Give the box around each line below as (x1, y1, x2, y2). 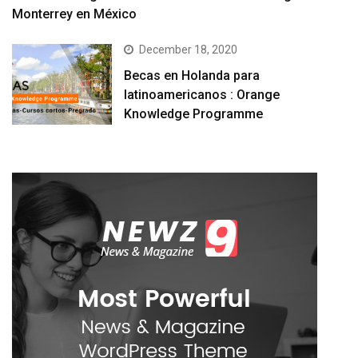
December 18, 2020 (139, 43, 238, 57)
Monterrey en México (12, 6, 137, 22)
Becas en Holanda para (124, 68, 261, 84)
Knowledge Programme (124, 106, 264, 122)
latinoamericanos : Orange (124, 87, 280, 103)
